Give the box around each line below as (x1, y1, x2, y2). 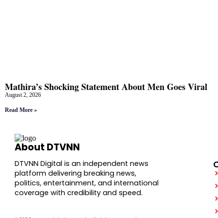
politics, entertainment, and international (15, 178, 159, 188)
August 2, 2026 (5, 91, 41, 98)
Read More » (5, 106, 37, 113)
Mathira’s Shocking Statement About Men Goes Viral (5, 80, 207, 93)
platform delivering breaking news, (15, 168, 136, 179)
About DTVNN (15, 141, 80, 154)
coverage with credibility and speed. (15, 188, 143, 198)
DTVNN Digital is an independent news (15, 159, 148, 169)
